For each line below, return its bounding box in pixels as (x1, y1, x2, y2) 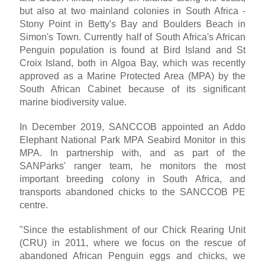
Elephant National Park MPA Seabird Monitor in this (19, 135, 246, 146)
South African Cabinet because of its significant (19, 84, 246, 95)
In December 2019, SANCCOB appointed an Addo (19, 122, 246, 132)
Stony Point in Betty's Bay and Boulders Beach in (19, 19, 246, 30)
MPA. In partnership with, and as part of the (19, 148, 246, 159)
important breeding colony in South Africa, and (19, 174, 246, 185)
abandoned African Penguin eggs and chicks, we (19, 251, 246, 261)
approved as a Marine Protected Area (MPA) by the (19, 71, 246, 82)
